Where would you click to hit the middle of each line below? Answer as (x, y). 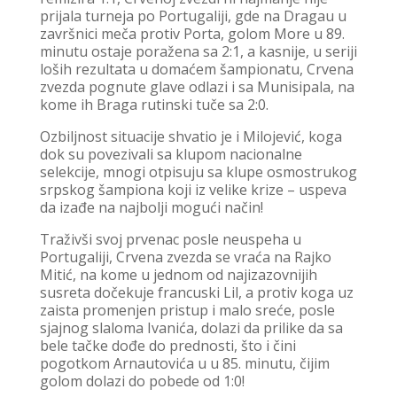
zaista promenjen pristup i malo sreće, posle (187, 310)
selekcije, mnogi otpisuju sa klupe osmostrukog (198, 171)
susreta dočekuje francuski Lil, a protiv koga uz (196, 292)
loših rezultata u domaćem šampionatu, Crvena (196, 69)
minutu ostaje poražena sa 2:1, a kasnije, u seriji (198, 51)
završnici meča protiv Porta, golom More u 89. (192, 33)
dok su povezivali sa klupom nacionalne (171, 154)
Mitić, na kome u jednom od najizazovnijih (178, 274)
